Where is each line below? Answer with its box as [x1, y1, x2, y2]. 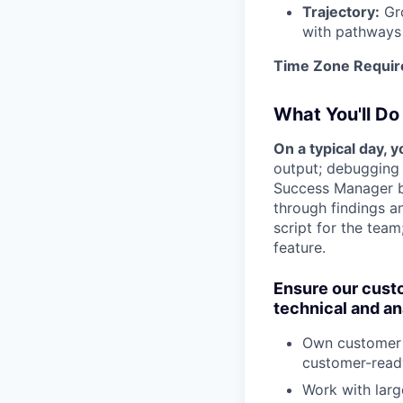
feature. [273, 238, 326, 256]
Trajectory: [302, 3, 380, 21]
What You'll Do [273, 103, 399, 125]
